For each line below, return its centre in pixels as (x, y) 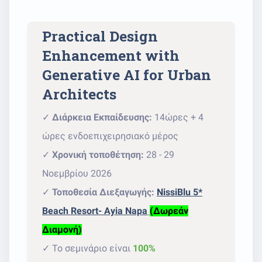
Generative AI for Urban (127, 75)
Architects (79, 94)
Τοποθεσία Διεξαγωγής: (103, 192)
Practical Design (100, 36)
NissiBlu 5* (180, 192)
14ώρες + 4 (178, 117)
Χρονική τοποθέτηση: (98, 155)
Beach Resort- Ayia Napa (95, 211)
